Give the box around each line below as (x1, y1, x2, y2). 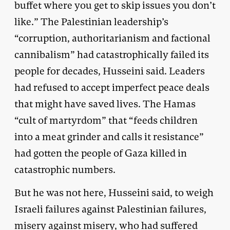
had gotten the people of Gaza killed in (14, 146, 187, 160)
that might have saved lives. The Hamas (14, 97, 196, 110)
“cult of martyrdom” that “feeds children (14, 113, 198, 127)
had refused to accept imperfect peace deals (14, 81, 209, 94)
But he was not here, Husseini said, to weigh (14, 186, 214, 199)
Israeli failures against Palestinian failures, (14, 202, 206, 216)
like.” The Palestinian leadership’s (14, 15, 168, 28)
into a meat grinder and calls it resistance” (14, 130, 204, 143)
